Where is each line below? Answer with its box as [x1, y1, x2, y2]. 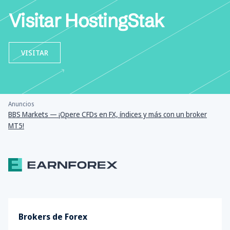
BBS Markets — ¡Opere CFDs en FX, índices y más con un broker [8, 109, 207, 120]
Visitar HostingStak [9, 9, 164, 32]
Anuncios [8, 100, 34, 109]
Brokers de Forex [18, 211, 87, 223]
